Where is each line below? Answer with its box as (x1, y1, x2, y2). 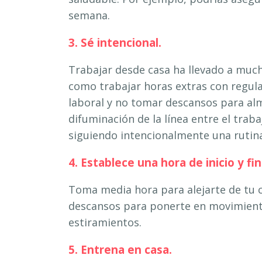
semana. (68, 8, 110, 22)
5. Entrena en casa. (68, 242, 172, 257)
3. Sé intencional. (68, 35, 161, 50)
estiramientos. (68, 215, 142, 229)
